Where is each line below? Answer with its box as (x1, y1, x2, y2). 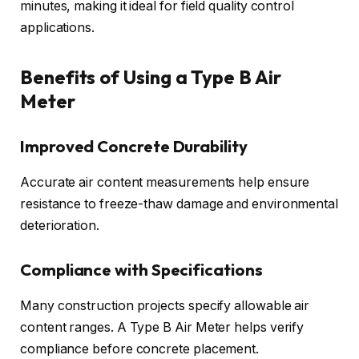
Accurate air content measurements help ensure (20, 174, 310, 190)
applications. (20, 20, 95, 36)
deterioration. (20, 217, 99, 233)
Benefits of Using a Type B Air (20, 64, 281, 89)
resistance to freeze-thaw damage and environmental (20, 196, 339, 212)
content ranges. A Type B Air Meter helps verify (20, 319, 305, 335)
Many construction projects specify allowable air (20, 297, 310, 313)
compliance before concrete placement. (20, 341, 260, 357)
